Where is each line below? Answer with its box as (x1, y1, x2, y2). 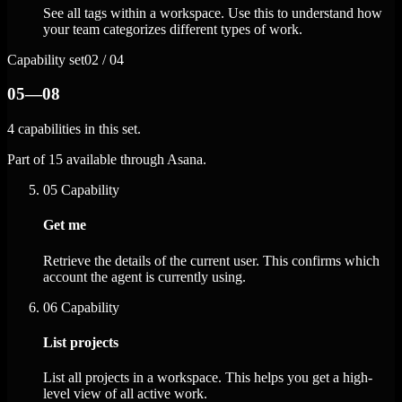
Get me (43, 217, 86, 233)
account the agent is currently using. (43, 268, 246, 284)
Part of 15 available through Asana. (7, 152, 206, 168)
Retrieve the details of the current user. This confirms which (43, 252, 380, 268)
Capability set (7, 51, 84, 67)
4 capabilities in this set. (7, 121, 141, 137)
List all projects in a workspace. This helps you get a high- (43, 370, 372, 386)
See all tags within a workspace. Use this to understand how (43, 4, 382, 21)
